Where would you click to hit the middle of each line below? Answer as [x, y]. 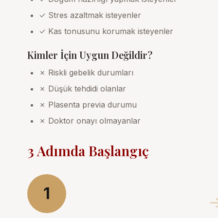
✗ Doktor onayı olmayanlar [90, 120]
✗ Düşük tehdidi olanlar [82, 88]
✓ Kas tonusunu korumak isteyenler [106, 31]
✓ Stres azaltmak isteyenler [90, 15]
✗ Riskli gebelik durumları [86, 72]
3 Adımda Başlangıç [88, 150]
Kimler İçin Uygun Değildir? [90, 54]
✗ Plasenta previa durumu [88, 104]
